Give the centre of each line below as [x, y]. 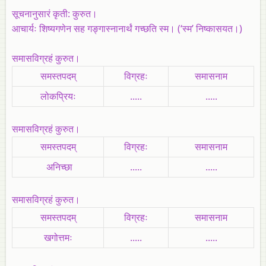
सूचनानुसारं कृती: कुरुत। [56, 13]
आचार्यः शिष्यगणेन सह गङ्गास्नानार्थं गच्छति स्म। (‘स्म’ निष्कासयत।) [128, 28]
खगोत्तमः [58, 237]
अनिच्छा [58, 167]
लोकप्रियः [58, 96]
